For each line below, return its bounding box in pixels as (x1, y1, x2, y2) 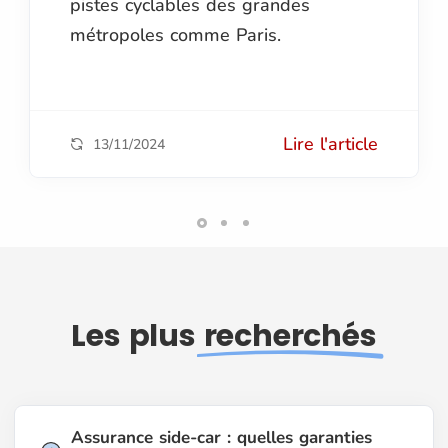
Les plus (71, 314, 204, 357)
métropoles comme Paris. (70, 22, 281, 47)
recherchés (203, 314, 377, 357)
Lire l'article (283, 131, 378, 156)
